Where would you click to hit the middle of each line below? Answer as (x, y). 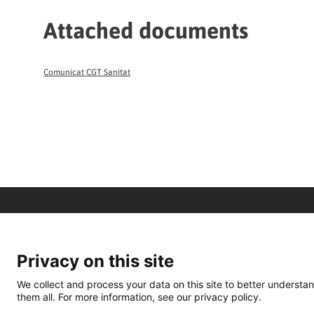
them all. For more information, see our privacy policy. (139, 296)
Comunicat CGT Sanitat (87, 72)
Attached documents (146, 31)
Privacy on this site (95, 261)
